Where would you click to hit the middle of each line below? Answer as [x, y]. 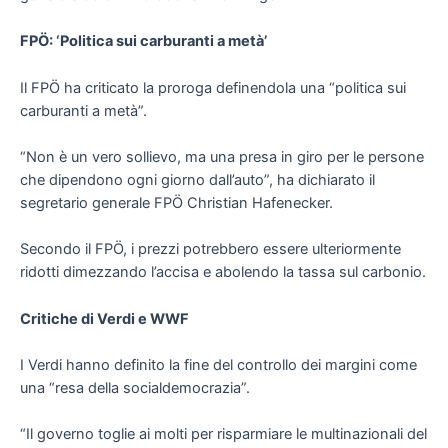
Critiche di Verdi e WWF [104, 318]
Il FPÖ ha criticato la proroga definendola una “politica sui [213, 87]
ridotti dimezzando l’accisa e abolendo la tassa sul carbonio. [223, 272]
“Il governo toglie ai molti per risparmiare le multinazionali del [223, 434]
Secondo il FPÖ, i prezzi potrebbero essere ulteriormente [210, 249]
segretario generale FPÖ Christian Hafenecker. [176, 202]
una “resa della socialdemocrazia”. [135, 387]
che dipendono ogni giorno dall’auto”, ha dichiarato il [197, 179]
